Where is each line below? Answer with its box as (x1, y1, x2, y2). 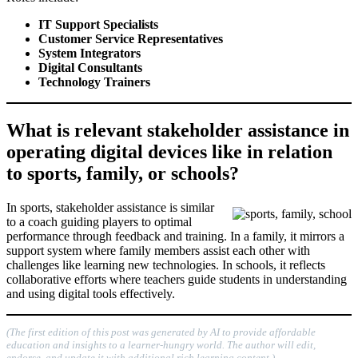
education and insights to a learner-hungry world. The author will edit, (6, 339, 316, 352)
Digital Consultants (38, 61, 142, 75)
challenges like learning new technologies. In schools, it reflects (6, 258, 325, 272)
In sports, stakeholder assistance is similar (6, 201, 214, 215)
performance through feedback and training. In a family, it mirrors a (6, 229, 344, 244)
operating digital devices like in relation (6, 141, 332, 163)
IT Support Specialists (38, 18, 158, 32)
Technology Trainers (38, 75, 150, 89)
